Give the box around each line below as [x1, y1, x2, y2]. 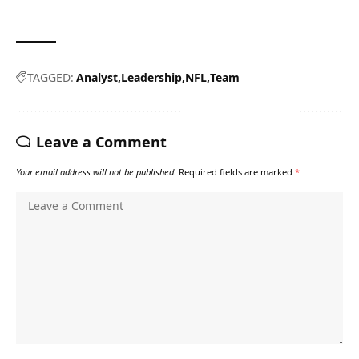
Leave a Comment [36, 132, 167, 151]
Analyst [76, 70, 118, 85]
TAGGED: [27, 70, 74, 85]
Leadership [121, 70, 182, 85]
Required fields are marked [179, 166, 295, 178]
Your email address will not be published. [16, 166, 176, 178]
